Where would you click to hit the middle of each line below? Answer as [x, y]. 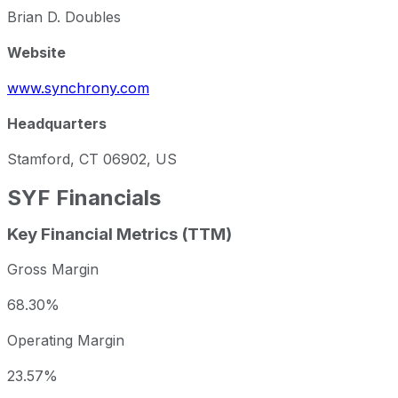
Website [36, 52]
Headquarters [57, 123]
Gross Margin [53, 270]
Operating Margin [66, 341]
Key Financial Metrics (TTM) [119, 234]
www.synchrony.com [78, 88]
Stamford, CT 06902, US [92, 159]
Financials [108, 197]
